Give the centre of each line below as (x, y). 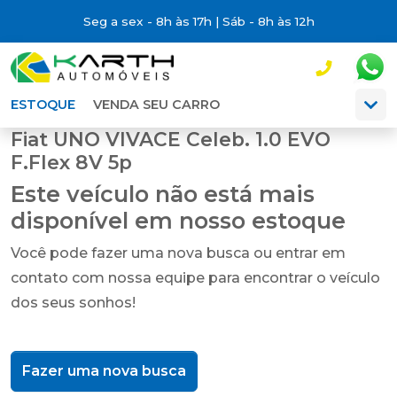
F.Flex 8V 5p (71, 162)
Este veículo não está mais (163, 194)
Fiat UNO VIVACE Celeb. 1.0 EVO (171, 139)
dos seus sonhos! (73, 303)
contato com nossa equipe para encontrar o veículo (195, 278)
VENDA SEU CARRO (156, 105)
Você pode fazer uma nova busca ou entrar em (178, 253)
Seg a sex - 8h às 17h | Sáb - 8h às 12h (198, 21)
